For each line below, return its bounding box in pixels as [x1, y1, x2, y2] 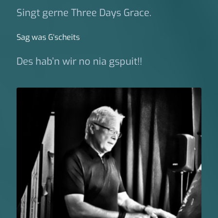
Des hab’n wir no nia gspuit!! [16, 55, 142, 69]
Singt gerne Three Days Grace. [16, 6, 151, 20]
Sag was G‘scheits [16, 32, 80, 43]
